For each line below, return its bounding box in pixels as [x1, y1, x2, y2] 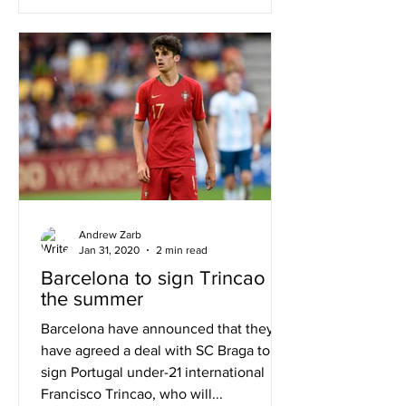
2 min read [156, 243, 208, 256]
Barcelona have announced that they [41, 321, 274, 336]
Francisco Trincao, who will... [41, 386, 223, 401]
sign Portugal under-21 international [41, 364, 265, 380]
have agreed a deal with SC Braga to [41, 343, 270, 358]
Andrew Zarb [79, 228, 141, 241]
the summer [41, 288, 143, 309]
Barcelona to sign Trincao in [41, 267, 286, 288]
